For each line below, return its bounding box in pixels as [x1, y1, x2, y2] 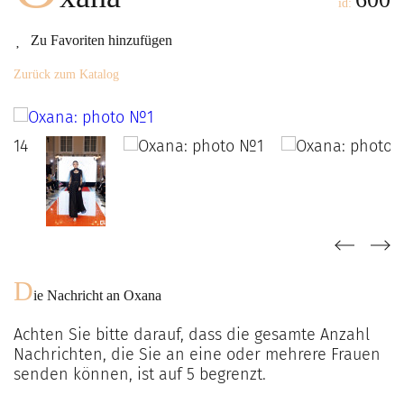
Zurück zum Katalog [14, 68, 119, 81]
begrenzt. [195, 364, 266, 384]
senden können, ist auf [14, 364, 187, 384]
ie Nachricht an [33, 288, 124, 303]
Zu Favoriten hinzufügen [31, 32, 172, 48]
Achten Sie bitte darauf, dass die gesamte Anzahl [14, 325, 370, 344]
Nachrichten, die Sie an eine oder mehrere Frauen [14, 344, 381, 364]
